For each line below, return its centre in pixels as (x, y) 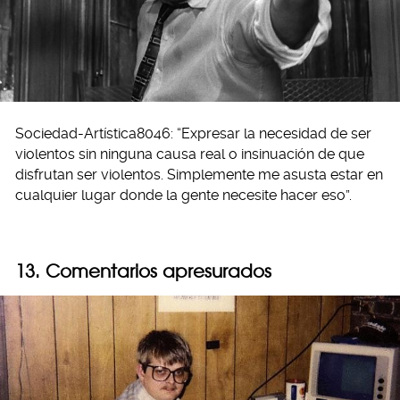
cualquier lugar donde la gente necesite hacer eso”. (183, 195)
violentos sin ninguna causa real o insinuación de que (190, 154)
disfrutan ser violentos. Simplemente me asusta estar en (199, 174)
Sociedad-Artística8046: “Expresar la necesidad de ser (193, 133)
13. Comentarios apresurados (143, 271)
